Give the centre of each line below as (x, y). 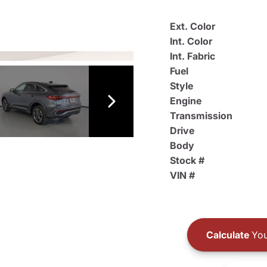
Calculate (227, 235)
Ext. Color (193, 26)
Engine (186, 101)
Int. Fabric (193, 56)
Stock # (187, 160)
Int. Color (191, 41)
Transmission (201, 116)
